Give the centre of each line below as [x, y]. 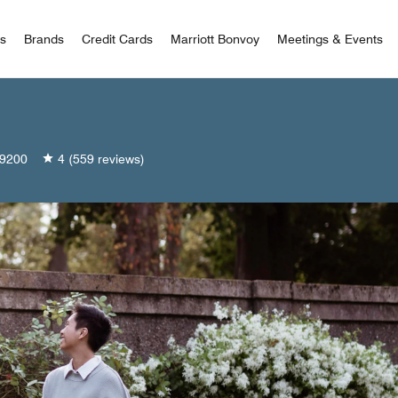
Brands [44, 39]
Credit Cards [117, 39]
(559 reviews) [107, 159]
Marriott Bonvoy [215, 39]
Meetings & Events [330, 39]
